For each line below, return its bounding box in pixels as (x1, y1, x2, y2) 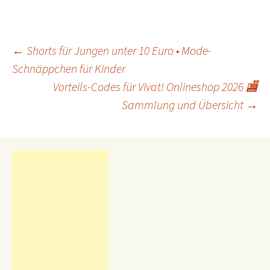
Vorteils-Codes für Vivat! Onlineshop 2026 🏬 (53, 79, 258, 94)
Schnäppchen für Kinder (12, 61, 125, 76)
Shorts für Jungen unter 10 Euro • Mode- (24, 43, 212, 58)
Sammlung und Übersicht (122, 97, 246, 112)
